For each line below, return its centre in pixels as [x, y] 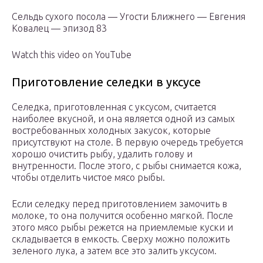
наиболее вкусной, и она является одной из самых [123, 119]
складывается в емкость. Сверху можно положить [121, 239]
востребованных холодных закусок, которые [111, 131]
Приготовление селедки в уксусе [106, 82]
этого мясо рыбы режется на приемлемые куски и [122, 227]
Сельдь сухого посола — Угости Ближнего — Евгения [129, 17]
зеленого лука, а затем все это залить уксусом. [114, 251]
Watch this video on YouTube [72, 55]
